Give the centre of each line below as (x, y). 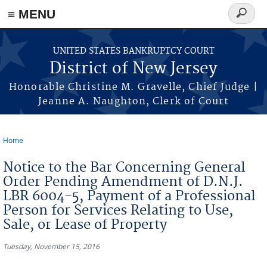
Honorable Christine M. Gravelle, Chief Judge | (133, 87)
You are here (36, 149)
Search (246, 20)
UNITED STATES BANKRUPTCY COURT (133, 51)
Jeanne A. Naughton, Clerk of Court (133, 101)
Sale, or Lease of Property (85, 225)
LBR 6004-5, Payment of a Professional (129, 196)
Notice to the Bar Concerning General (124, 167)
